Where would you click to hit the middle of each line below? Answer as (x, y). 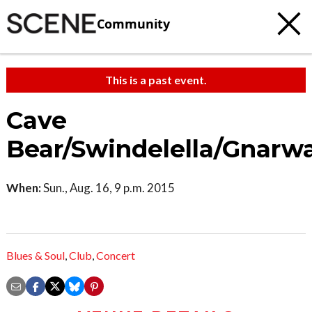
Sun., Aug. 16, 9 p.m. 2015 (108, 188)
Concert (116, 256)
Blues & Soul (36, 256)
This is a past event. (156, 80)
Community (133, 23)
